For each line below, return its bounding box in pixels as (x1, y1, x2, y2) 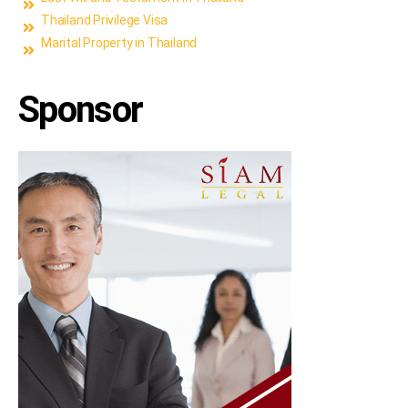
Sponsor (18, 87, 143, 131)
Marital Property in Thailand (41, 35, 198, 50)
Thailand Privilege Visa (41, 12, 168, 27)
